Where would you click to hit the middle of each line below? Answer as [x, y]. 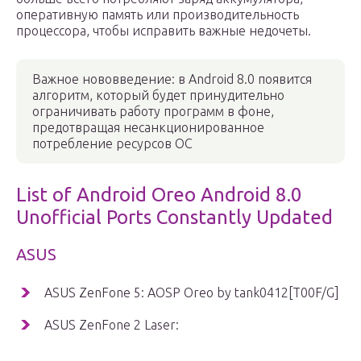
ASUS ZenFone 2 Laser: [112, 325]
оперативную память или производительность [158, 15]
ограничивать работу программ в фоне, [153, 112]
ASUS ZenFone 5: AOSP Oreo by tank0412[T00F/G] [192, 293]
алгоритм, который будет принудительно [158, 95]
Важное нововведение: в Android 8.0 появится [172, 79]
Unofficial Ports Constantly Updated [174, 218]
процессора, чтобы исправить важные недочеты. [164, 31]
